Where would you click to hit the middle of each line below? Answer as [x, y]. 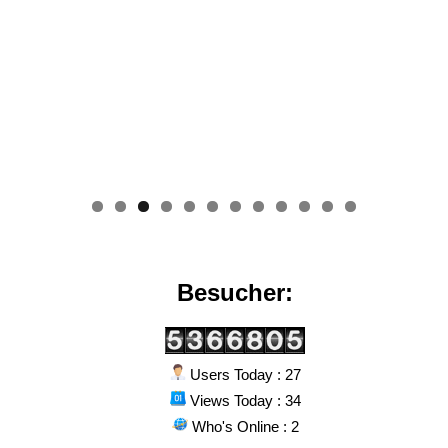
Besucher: [235, 292]
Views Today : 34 [243, 400]
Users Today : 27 [243, 374]
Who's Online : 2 [243, 426]
